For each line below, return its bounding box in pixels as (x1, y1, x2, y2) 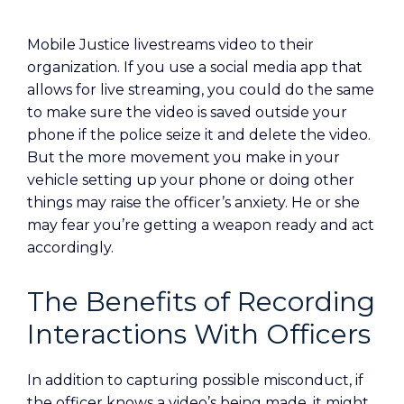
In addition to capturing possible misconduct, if (27, 372, 363, 390)
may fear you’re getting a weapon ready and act (27, 216, 374, 234)
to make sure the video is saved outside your (27, 104, 347, 122)
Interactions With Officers (27, 317, 371, 352)
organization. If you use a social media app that (27, 59, 363, 77)
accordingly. (27, 239, 114, 257)
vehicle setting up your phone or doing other (27, 171, 354, 189)
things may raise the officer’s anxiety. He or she (27, 194, 360, 212)
